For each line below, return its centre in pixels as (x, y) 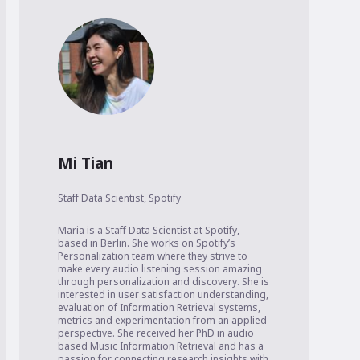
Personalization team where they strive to (153, 256)
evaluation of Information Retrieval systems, (159, 308)
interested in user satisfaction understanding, (163, 295)
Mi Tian (86, 164)
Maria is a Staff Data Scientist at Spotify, (149, 231)
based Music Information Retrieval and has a (161, 346)
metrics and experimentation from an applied (162, 321)
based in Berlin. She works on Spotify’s (147, 243)
